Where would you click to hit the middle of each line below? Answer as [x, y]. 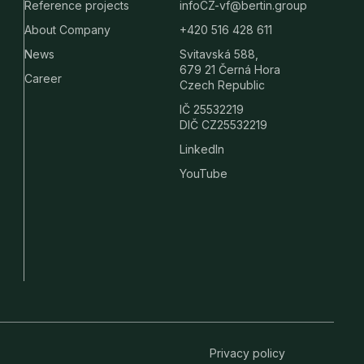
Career [43, 79]
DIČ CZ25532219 [223, 125]
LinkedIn [201, 149]
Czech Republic [222, 85]
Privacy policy [247, 353]
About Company [67, 30]
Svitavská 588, [219, 54]
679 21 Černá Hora [230, 70]
